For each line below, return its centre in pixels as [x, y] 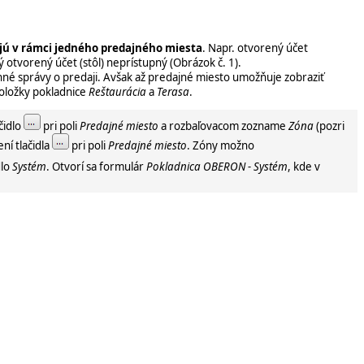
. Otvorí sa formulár [96, 166]
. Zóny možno [221, 145]
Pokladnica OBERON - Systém [217, 166]
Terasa [173, 91]
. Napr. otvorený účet [255, 48]
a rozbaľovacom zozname [223, 126]
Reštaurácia [117, 91]
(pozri [329, 126]
